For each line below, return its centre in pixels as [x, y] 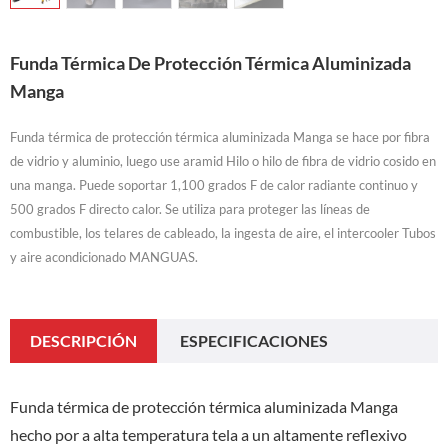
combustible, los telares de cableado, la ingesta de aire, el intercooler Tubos [223, 232]
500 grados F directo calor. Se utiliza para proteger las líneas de [190, 208]
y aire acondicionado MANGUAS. [104, 256]
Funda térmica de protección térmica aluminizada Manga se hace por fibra [220, 136]
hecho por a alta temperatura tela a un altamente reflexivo [208, 434]
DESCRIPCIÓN [83, 340]
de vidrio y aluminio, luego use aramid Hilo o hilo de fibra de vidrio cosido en [223, 160]
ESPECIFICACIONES [254, 340]
